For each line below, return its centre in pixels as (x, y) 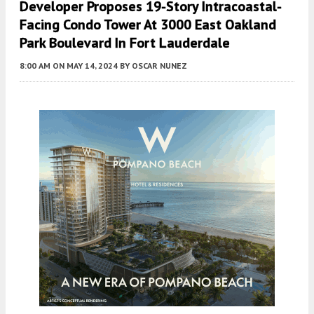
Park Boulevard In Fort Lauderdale (125, 43)
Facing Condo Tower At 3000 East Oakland (148, 25)
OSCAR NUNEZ (159, 66)
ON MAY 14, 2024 (85, 66)
